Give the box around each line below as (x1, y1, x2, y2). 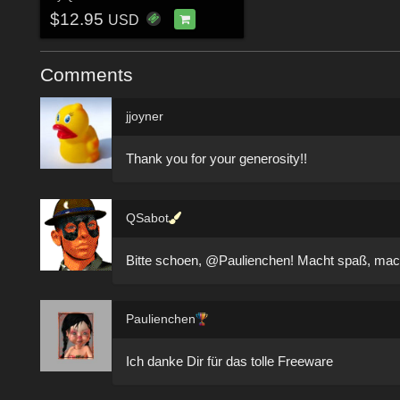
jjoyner (126, 109, 163, 124)
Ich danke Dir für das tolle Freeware (126, 354, 333, 370)
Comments (40, 64, 133, 86)
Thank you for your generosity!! (126, 151, 307, 167)
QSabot (126, 210, 169, 225)
